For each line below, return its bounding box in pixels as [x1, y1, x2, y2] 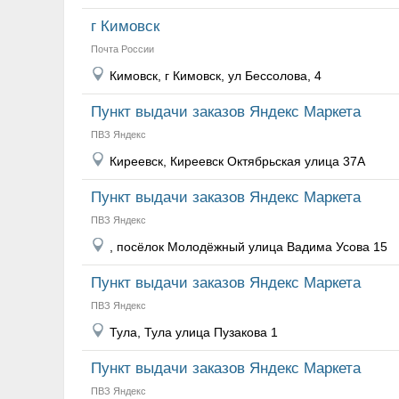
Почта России [91, 44, 154, 54]
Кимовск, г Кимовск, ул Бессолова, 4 [110, 69, 322, 83]
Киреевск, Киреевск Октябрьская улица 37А [110, 154, 365, 168]
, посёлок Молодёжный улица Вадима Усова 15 [110, 240, 387, 254]
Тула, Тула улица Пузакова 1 [110, 325, 278, 339]
